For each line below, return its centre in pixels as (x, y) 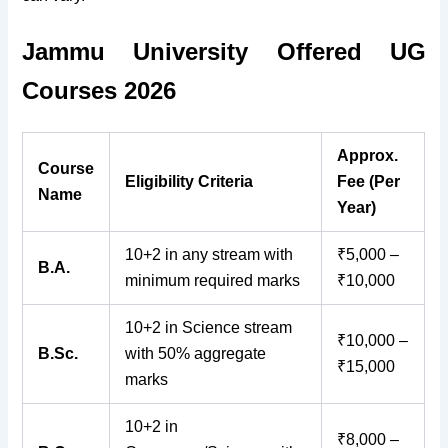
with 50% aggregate (196, 354)
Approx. (368, 156)
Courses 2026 (99, 91)
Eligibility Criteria (189, 182)
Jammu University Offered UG (224, 52)
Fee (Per (369, 182)
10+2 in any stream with (209, 255)
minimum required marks (213, 281)
